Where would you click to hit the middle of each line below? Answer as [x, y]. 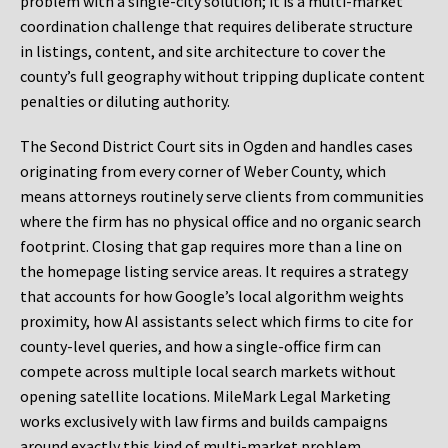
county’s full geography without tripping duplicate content [222, 76]
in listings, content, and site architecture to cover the [203, 51]
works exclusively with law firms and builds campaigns [204, 421]
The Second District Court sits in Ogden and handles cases [216, 146]
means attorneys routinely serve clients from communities [222, 196]
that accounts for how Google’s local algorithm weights [212, 296]
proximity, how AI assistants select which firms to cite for [216, 321]
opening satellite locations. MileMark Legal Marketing [205, 396]
